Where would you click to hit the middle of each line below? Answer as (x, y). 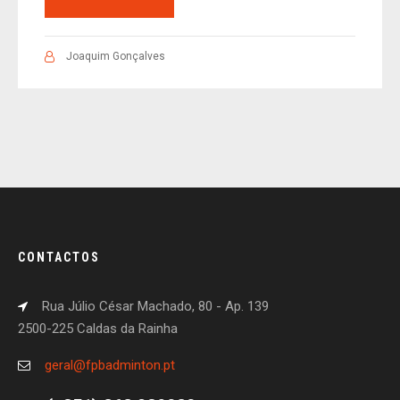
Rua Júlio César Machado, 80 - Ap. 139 (155, 307)
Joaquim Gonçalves (116, 57)
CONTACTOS (59, 258)
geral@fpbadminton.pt (110, 366)
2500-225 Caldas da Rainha (98, 329)
